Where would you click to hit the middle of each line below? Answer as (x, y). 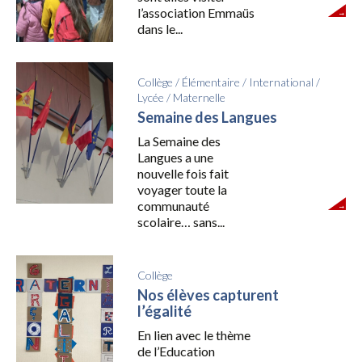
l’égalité (164, 311)
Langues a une (175, 157)
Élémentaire (210, 82)
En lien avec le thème (194, 335)
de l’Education (176, 351)
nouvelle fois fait (183, 173)
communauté (173, 205)
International (281, 82)
